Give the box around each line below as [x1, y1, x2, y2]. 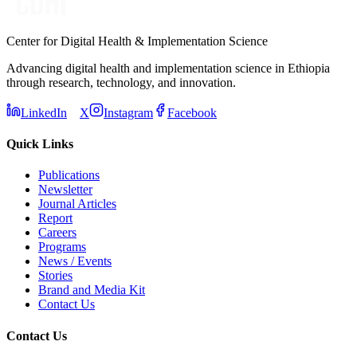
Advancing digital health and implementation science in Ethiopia [6, 61, 330, 75]
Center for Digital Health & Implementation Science [6, 33, 268, 48]
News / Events [38, 254, 112, 269]
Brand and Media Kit [38, 283, 145, 297]
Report [38, 211, 73, 226]
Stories [38, 269, 73, 283]
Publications [38, 168, 100, 182]
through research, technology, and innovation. [6, 75, 236, 89]
